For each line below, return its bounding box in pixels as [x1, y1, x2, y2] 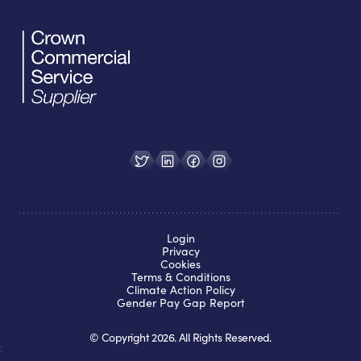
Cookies [160, 256, 201, 272]
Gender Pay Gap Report [116, 295, 245, 311]
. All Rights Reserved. [174, 330, 272, 346]
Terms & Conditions [131, 269, 230, 285]
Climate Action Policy [126, 282, 235, 298]
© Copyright [89, 330, 152, 346]
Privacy [161, 243, 200, 259]
